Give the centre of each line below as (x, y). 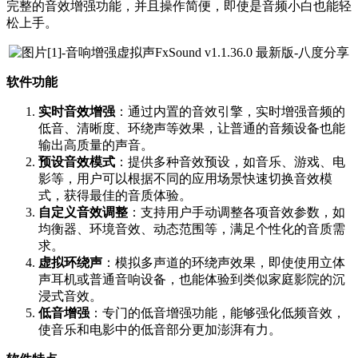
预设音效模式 (77, 161)
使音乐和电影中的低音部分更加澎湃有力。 (160, 329)
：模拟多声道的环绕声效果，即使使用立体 (224, 262)
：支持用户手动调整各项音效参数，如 (237, 212)
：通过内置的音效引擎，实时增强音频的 (230, 111)
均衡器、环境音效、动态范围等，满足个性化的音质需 (192, 229)
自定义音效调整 (83, 212)
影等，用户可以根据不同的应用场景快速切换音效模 (185, 178)
